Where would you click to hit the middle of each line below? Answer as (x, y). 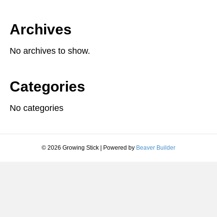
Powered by (120, 148)
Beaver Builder (156, 148)
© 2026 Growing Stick (70, 148)
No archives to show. (50, 51)
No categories (37, 108)
